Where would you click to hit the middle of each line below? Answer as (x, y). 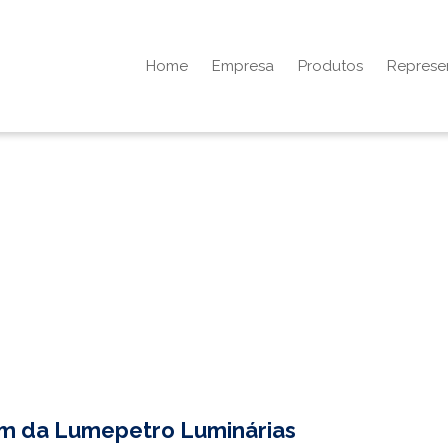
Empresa (243, 66)
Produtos (330, 66)
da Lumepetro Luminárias (156, 430)
